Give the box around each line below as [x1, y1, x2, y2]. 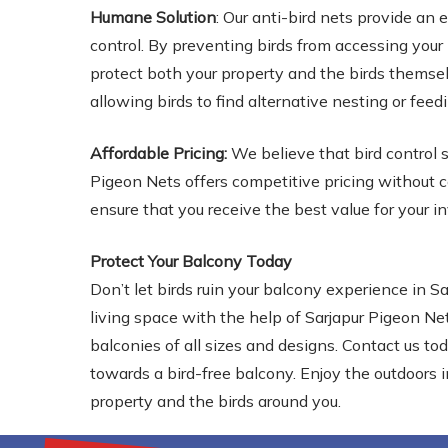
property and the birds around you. [90, 391, 342, 411]
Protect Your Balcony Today [90, 251, 293, 271]
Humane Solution [90, 7, 217, 27]
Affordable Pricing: [90, 143, 228, 163]
